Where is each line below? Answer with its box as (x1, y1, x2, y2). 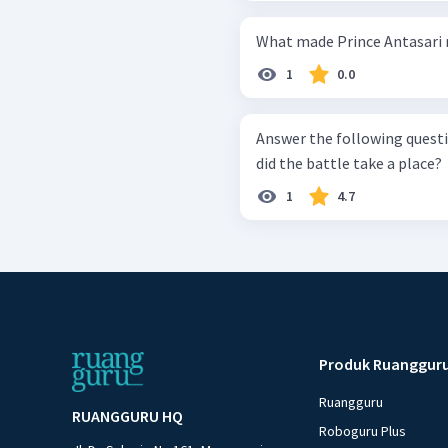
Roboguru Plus (319, 422, 407, 441)
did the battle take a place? (256, 153, 442, 174)
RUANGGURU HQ (72, 406, 183, 427)
